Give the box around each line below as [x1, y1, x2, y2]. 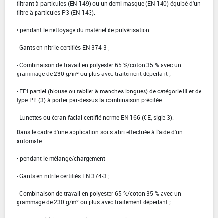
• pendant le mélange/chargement [17, 154, 105, 162]
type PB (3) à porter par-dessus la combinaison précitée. [17, 95, 163, 104]
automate [17, 136, 42, 145]
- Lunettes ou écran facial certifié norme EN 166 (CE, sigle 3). [17, 113, 174, 121]
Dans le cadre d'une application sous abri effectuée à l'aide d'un [17, 127, 182, 136]
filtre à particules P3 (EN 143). [17, 8, 95, 16]
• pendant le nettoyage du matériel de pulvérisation [17, 25, 149, 34]
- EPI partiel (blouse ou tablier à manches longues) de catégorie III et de [17, 87, 201, 95]
